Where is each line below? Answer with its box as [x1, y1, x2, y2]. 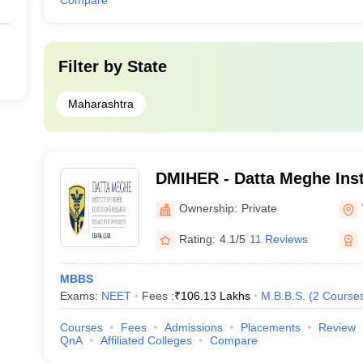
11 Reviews [249, 232, 308, 246]
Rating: [178, 232, 216, 246]
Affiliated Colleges [100, 334, 192, 347]
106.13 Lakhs [180, 289, 250, 302]
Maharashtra [67, 97, 134, 110]
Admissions [164, 321, 223, 334]
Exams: [59, 289, 101, 302]
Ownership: [178, 201, 237, 215]
